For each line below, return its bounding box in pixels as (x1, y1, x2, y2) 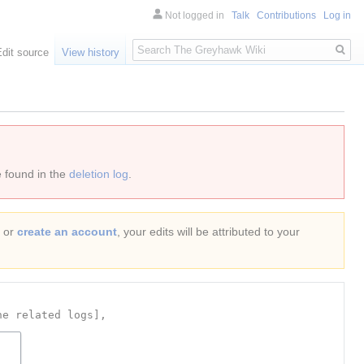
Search (132, 32, 186, 50)
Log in (323, 10, 351, 21)
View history (62, 46, 120, 59)
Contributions (257, 10, 316, 21)
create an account (17, 225, 117, 239)
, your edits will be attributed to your (117, 225, 300, 239)
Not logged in (165, 10, 224, 21)
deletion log (69, 167, 128, 181)
